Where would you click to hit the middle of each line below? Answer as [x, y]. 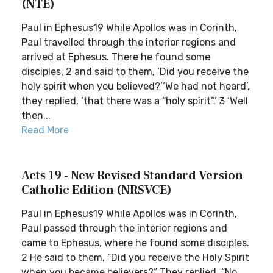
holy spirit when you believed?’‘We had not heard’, [136, 86]
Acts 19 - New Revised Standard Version [132, 175]
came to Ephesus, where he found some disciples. [135, 243]
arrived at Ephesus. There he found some [116, 57]
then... [36, 115]
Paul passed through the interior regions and [124, 228]
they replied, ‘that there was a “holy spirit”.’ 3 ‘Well [135, 101]
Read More [45, 130]
